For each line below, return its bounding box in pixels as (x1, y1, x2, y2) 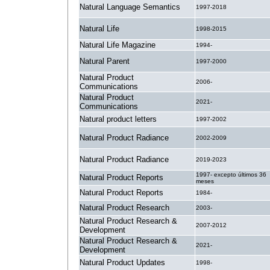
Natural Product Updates (80, 258, 165, 267)
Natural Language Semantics (80, 2, 180, 11)
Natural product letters (80, 115, 157, 124)
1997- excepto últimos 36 (196, 171, 266, 178)
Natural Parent (80, 57, 130, 66)
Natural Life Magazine (80, 40, 155, 49)
